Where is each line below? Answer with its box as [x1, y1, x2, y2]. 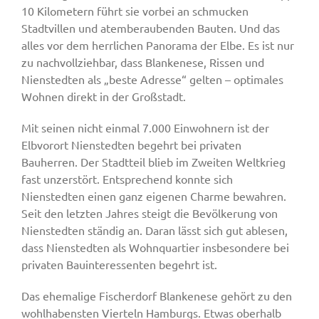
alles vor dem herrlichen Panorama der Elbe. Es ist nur [21, 38, 294, 53]
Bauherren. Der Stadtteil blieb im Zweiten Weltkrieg [21, 155, 286, 169]
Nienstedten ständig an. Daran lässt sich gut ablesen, [21, 223, 288, 238]
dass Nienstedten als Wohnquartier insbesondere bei [21, 240, 289, 255]
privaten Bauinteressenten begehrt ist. [21, 257, 217, 272]
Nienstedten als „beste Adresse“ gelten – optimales [21, 72, 283, 87]
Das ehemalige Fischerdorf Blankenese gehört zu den [21, 288, 292, 303]
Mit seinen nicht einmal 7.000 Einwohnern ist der [21, 120, 269, 135]
